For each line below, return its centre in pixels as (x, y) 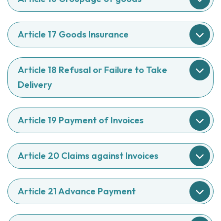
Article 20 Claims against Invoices (88, 156)
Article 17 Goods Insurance (73, 34)
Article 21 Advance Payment (77, 191)
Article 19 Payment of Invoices (81, 120)
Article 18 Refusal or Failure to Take (92, 70)
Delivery (35, 85)
